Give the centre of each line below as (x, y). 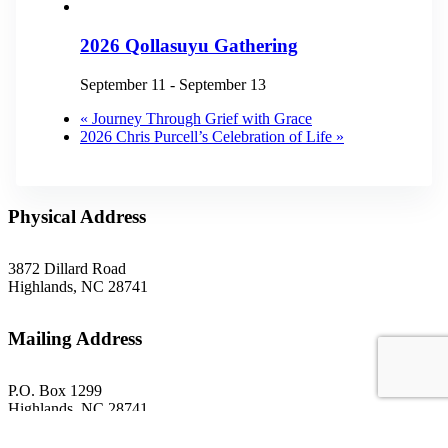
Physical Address (77, 216)
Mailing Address (75, 338)
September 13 (222, 84)
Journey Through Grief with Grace (200, 118)
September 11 (123, 84)
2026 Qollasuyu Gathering (189, 45)
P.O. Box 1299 (55, 390)
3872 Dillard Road (67, 268)
